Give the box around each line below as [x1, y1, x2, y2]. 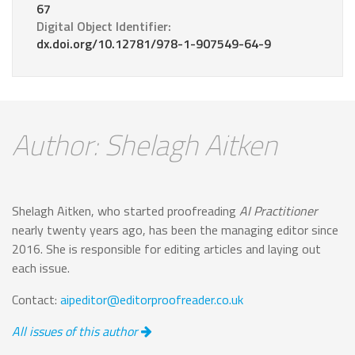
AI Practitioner [239, 201, 318, 221]
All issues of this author [12, 322, 141, 342]
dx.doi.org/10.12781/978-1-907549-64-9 [36, 34, 271, 54]
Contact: [12, 290, 60, 310]
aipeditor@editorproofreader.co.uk [60, 290, 243, 310]
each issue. [12, 258, 70, 278]
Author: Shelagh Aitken [12, 123, 277, 167]
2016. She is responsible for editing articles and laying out [12, 239, 321, 259]
